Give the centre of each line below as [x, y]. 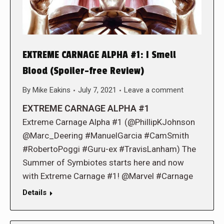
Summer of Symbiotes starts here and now [103, 163]
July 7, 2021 [97, 90]
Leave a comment [154, 90]
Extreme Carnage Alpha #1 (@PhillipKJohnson [109, 122]
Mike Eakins [51, 90]
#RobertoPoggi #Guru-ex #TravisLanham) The [109, 149]
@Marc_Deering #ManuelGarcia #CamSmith [106, 136]
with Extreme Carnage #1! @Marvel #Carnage [108, 176]
